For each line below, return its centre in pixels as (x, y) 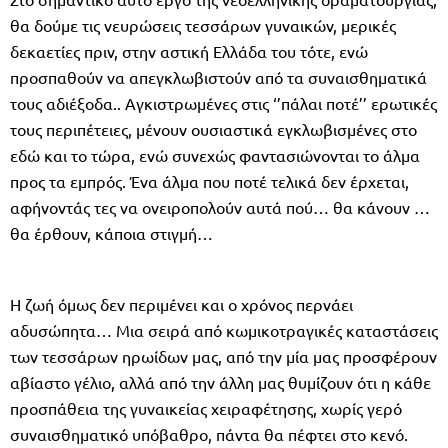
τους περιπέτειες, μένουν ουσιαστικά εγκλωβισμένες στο (213, 128)
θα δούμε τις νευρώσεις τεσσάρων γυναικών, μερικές (203, 24)
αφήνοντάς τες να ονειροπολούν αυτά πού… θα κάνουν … (220, 206)
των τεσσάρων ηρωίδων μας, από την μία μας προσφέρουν (223, 355)
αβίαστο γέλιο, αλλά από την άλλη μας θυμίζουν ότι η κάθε (220, 381)
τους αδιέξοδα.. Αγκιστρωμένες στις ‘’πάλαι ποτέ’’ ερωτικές (223, 102)
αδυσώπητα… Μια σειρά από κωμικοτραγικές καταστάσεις (224, 329)
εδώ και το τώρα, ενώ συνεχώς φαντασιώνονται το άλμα (215, 154)
